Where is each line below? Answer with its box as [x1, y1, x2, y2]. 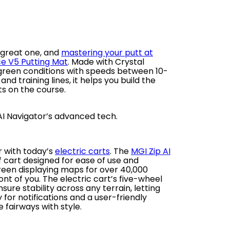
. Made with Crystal [68, 56, 144, 68]
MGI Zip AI [131, 145, 170, 157]
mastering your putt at [61, 47, 153, 59]
